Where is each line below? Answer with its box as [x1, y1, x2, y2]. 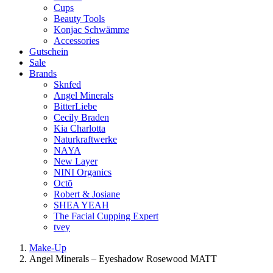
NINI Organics [54, 167, 112, 177]
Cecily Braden [54, 112, 109, 122]
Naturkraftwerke [54, 134, 117, 144]
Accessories [54, 35, 99, 46]
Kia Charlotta [54, 123, 105, 133]
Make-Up [29, 243, 66, 253]
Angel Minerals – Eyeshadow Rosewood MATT [29, 253, 217, 264]
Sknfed [54, 79, 81, 90]
